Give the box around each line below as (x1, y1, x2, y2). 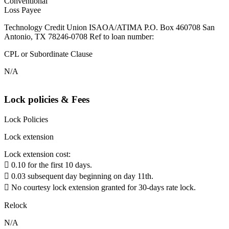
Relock (4, 200, 27, 210)
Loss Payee (4, 6, 41, 15)
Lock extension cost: (4, 149, 71, 158)
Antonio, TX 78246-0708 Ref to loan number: (4, 32, 154, 41)
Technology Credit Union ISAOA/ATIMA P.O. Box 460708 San (4, 23, 215, 32)
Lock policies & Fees (4, 94, 89, 105)
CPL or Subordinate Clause (4, 50, 93, 59)
